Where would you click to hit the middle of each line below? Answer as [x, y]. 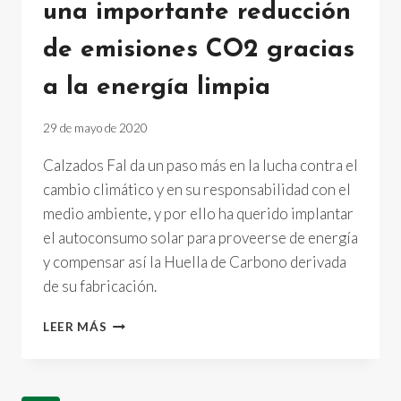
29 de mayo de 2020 [95, 128]
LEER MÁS [75, 326]
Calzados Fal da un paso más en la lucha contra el [200, 165]
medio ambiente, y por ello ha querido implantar [198, 213]
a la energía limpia [157, 88]
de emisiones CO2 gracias [199, 51]
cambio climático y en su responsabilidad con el [197, 189]
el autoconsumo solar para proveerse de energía [200, 237]
